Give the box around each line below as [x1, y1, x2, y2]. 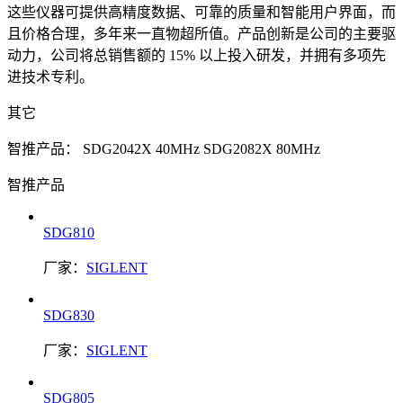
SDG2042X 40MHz [83, 140, 200, 157]
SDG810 [43, 224, 94, 240]
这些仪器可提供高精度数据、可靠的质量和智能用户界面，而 [7, 4, 396, 20]
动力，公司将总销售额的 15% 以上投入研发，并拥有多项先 [7, 47, 386, 63]
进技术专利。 [7, 68, 94, 85]
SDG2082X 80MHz [203, 140, 320, 157]
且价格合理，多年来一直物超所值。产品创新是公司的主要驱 [7, 25, 396, 41]
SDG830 [43, 307, 94, 323]
